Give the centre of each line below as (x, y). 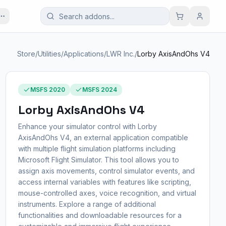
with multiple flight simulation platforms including (97, 149)
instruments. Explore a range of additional (87, 204)
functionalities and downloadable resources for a (100, 215)
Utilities (49, 54)
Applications (84, 54)
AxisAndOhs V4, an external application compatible (103, 137)
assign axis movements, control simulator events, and (106, 171)
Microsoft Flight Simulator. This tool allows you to (98, 160)
